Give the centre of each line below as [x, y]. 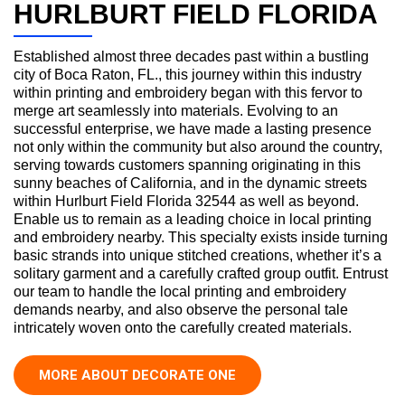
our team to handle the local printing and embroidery [180, 291]
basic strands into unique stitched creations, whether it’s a [198, 255]
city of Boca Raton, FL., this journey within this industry [188, 74]
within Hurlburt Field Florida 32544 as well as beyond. [186, 201]
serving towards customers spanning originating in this [187, 165]
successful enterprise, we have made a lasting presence [193, 128]
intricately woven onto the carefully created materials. [183, 327]
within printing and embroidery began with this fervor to [188, 92]
